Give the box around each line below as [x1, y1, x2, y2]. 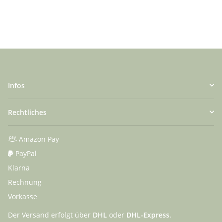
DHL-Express [126, 210, 169, 220]
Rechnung [8, 177, 42, 187]
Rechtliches [8, 107, 47, 117]
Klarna [8, 163, 30, 172]
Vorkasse [8, 191, 37, 201]
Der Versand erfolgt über [8, 210, 93, 220]
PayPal [13, 148, 37, 158]
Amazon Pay [17, 134, 59, 144]
